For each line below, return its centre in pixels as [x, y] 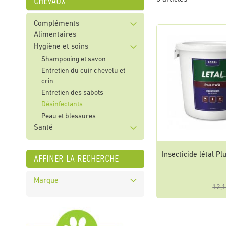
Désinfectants [62, 105]
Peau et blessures [69, 116]
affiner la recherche [76, 159]
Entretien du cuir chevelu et [83, 71]
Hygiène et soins [61, 47]
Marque [46, 181]
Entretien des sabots [72, 93]
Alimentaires [55, 35]
